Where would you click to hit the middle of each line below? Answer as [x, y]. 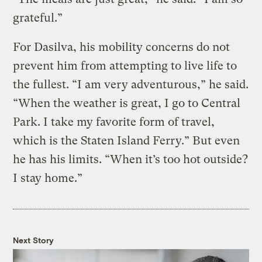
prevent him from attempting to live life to [125, 66]
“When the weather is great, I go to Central [127, 104]
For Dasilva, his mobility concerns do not [122, 47]
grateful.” [39, 18]
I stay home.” [48, 178]
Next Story [34, 240]
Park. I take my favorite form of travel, [114, 122]
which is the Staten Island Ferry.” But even [127, 141]
